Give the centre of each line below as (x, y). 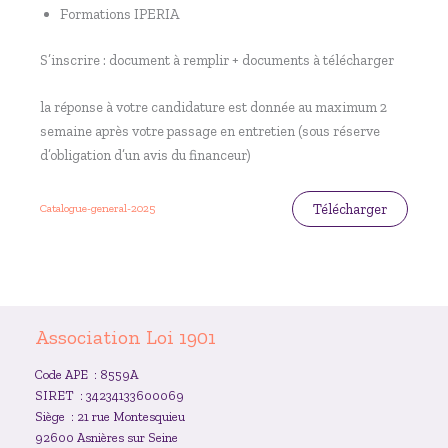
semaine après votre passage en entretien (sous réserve (210, 131)
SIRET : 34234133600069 (109, 395)
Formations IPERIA (119, 14)
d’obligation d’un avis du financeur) (145, 155)
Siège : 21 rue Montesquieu (110, 416)
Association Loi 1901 (125, 336)
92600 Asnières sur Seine (106, 437)
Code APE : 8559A (86, 374)
